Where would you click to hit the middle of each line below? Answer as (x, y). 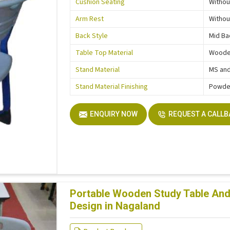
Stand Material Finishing (112, 87)
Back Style (92, 36)
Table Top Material (104, 53)
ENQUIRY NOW (114, 114)
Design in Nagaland (115, 206)
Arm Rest (90, 19)
